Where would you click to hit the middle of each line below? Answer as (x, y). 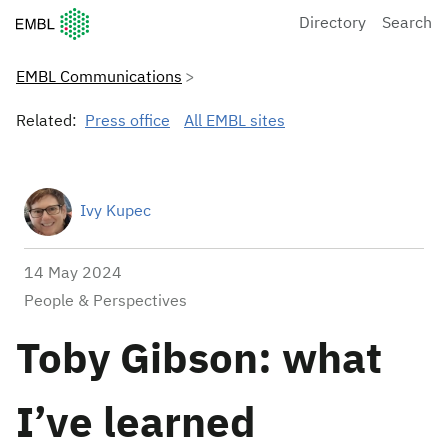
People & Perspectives (105, 302)
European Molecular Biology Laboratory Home (181, 18)
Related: (46, 122)
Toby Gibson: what (199, 361)
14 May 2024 (73, 274)
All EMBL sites (234, 122)
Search (407, 23)
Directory (332, 23)
